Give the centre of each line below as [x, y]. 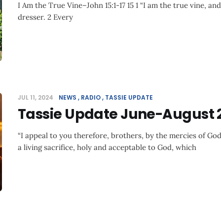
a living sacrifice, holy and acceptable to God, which [107, 147]
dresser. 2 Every [45, 17]
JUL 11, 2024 [36, 97]
